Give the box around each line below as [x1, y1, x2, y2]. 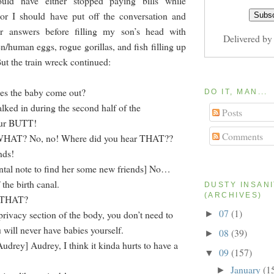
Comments [219, 130, 263, 143]
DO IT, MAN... [204, 87, 268, 97]
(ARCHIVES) [204, 191, 262, 200]
